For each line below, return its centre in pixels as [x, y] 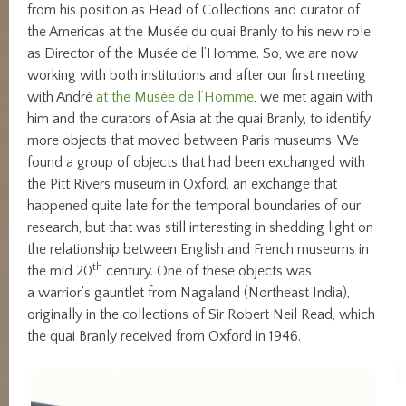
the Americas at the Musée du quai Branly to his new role [199, 31]
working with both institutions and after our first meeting [197, 75]
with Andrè [62, 97]
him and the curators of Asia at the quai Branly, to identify [199, 118]
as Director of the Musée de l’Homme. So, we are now [193, 53]
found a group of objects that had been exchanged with [197, 162]
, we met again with [314, 97]
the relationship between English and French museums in [198, 249]
